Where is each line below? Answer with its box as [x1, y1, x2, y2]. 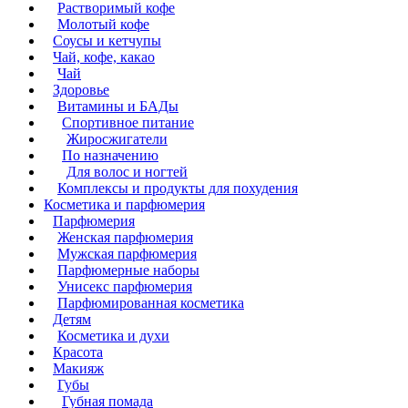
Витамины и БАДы [57, 97, 178, 114]
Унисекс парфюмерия [57, 278, 192, 294]
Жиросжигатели [66, 130, 168, 147]
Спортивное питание [62, 114, 194, 130]
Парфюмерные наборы [57, 261, 199, 278]
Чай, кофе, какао [53, 48, 155, 65]
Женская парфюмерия [57, 229, 193, 245]
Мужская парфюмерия [57, 245, 197, 261]
